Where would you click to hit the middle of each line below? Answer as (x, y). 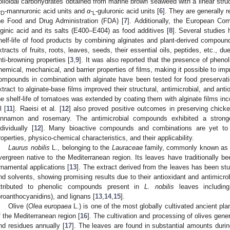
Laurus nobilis (29, 147)
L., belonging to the (81, 147)
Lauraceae (127, 147)
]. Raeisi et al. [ (37, 108)
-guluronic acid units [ (127, 11)
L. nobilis (159, 186)
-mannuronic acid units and (46, 11)
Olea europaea (50, 206)
